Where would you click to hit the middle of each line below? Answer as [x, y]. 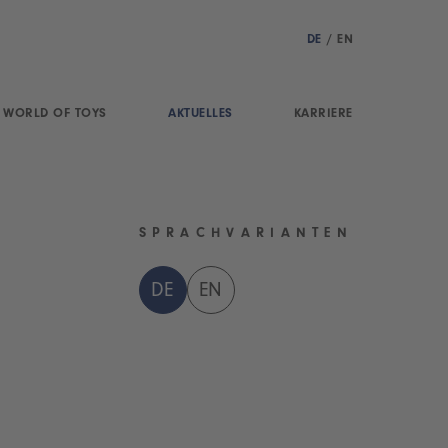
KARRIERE [323, 115]
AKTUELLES [200, 115]
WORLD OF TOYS [55, 115]
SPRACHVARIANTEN [245, 235]
